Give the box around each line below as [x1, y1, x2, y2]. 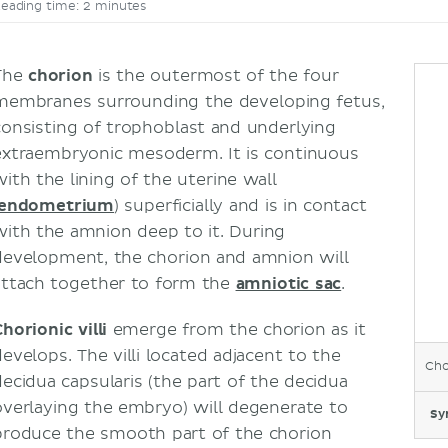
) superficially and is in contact [114, 196, 367, 216]
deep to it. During [137, 222, 286, 242]
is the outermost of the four [98, 66, 339, 86]
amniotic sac [235, 274, 342, 294]
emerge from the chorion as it [107, 320, 367, 340]
